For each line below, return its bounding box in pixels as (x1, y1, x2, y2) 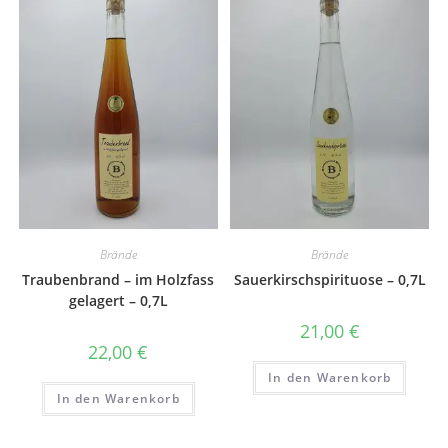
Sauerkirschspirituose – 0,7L (233, 270, 426, 290)
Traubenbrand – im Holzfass (22, 270, 215, 290)
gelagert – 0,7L (68, 291, 168, 311)
